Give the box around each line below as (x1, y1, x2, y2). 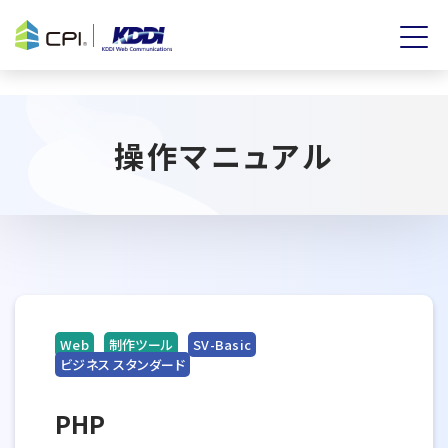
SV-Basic (193, 335, 252, 354)
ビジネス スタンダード (60, 355, 185, 374)
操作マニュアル (114, 133, 334, 177)
